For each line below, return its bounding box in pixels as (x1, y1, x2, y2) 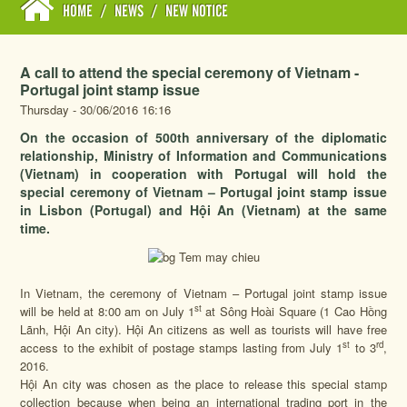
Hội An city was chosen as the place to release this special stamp (20, 374, 387, 392)
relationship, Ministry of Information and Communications (20, 146, 387, 164)
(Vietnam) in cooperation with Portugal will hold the (20, 164, 387, 183)
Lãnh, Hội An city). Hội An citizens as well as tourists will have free (20, 320, 387, 338)
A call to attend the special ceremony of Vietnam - (20, 62, 360, 83)
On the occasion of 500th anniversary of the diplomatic (20, 128, 387, 146)
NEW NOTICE (165, 5, 229, 19)
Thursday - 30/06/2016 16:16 (20, 101, 172, 118)
